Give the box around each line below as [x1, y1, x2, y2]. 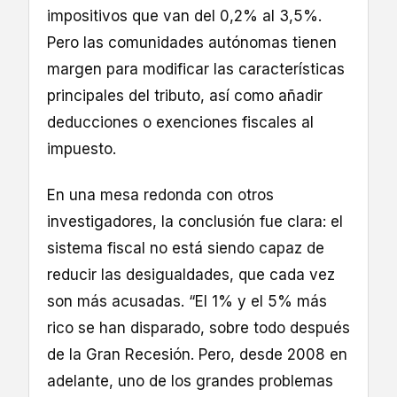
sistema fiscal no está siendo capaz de [47, 239, 324, 258]
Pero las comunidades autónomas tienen [47, 34, 337, 52]
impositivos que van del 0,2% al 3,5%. [47, 7, 322, 26]
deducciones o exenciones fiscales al [47, 113, 314, 132]
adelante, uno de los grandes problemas [47, 372, 333, 391]
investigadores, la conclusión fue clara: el [47, 213, 343, 231]
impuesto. [47, 140, 116, 159]
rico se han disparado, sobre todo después [47, 319, 350, 338]
